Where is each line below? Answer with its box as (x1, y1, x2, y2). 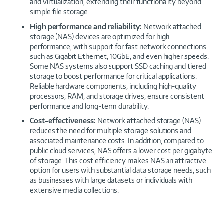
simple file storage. (30, 7, 89, 16)
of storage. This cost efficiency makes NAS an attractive (30, 156, 206, 165)
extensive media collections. (30, 185, 119, 194)
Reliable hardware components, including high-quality (30, 81, 196, 90)
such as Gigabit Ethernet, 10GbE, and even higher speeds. (30, 52, 209, 60)
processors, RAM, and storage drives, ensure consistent (30, 91, 204, 100)
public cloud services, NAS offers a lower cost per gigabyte (30, 146, 212, 155)
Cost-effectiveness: (30, 116, 97, 125)
